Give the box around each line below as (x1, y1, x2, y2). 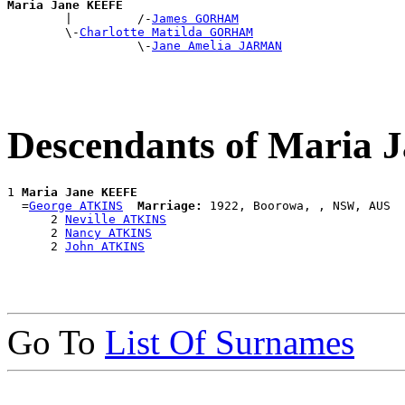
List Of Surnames (105, 323, 354, 363)
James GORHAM (152, 12, 239, 26)
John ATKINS (65, 240, 145, 254)
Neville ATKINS (65, 212, 166, 227)
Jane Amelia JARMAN (152, 39, 282, 53)
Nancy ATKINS (65, 226, 152, 240)
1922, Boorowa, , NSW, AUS (202, 199, 391, 213)
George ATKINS (29, 199, 123, 213)
